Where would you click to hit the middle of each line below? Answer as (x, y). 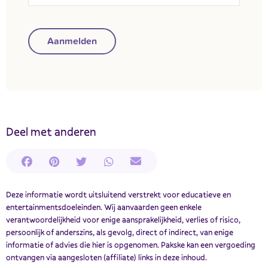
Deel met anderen (51, 132)
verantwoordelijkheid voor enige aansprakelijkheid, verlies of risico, (123, 219)
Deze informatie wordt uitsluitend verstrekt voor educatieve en (118, 194)
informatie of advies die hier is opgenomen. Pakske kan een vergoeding (131, 244)
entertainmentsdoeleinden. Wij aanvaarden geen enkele (104, 207)
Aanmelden (72, 41)
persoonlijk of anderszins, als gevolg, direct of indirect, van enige (120, 232)
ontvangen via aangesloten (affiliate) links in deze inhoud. (106, 257)
